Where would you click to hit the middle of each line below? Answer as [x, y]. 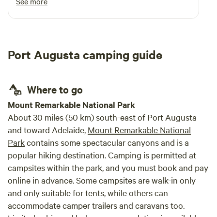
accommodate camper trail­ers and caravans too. [96, 205]
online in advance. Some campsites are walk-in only [102, 180]
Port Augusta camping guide [85, 54]
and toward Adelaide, [48, 130]
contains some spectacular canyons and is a [107, 142]
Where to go [55, 89]
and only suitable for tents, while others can [88, 193]
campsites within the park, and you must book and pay [108, 167]
